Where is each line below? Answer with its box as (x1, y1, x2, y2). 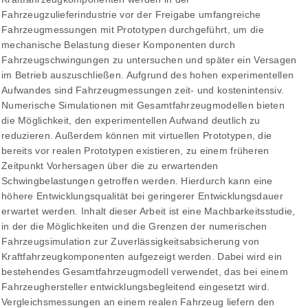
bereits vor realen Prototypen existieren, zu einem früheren (1, 145, 269, 157)
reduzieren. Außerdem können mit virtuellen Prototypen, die (1, 130, 272, 142)
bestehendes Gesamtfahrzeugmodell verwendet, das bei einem (1, 266, 288, 278)
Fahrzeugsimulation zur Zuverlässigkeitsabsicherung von (1, 236, 260, 247)
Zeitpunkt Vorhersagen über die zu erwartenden (1, 160, 219, 172)
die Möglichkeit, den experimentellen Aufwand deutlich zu (1, 115, 261, 126)
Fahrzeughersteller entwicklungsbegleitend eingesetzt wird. (1, 281, 270, 293)
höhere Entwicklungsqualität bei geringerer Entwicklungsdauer (1, 190, 283, 202)
